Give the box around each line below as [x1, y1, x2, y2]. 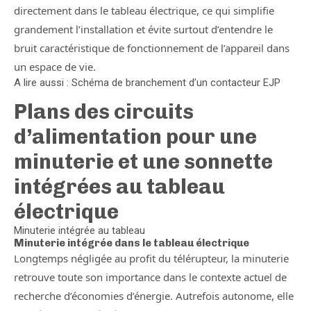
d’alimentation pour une [14, 124, 257, 149]
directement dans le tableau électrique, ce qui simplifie [14, 3, 274, 17]
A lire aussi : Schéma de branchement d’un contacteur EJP [14, 76, 280, 89]
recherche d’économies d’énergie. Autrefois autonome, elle [14, 289, 294, 303]
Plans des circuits [14, 99, 194, 124]
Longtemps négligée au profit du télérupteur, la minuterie [14, 251, 289, 265]
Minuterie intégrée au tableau [14, 224, 145, 237]
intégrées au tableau [14, 174, 225, 199]
